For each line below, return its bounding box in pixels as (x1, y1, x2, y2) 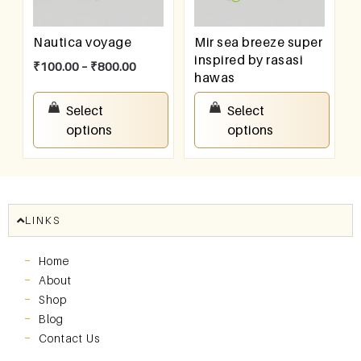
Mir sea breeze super (194, 33, 323, 50)
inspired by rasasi (194, 51, 304, 68)
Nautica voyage (33, 33, 132, 50)
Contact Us (39, 330, 100, 345)
